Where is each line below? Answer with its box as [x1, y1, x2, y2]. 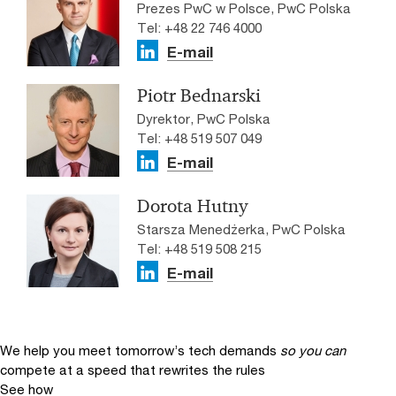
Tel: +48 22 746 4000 [137, 19, 262, 35]
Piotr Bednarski [137, 84, 261, 107]
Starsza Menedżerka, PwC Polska [137, 221, 346, 237]
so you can [280, 342, 346, 358]
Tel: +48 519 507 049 [137, 130, 262, 146]
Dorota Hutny [137, 194, 247, 217]
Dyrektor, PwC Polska [137, 110, 270, 126]
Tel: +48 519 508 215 [137, 240, 262, 256]
